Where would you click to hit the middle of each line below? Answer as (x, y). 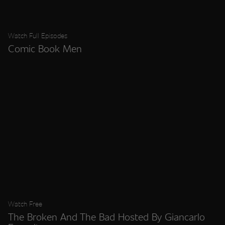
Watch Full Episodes (38, 36)
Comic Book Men (45, 48)
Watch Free (25, 203)
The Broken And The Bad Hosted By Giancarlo (106, 216)
